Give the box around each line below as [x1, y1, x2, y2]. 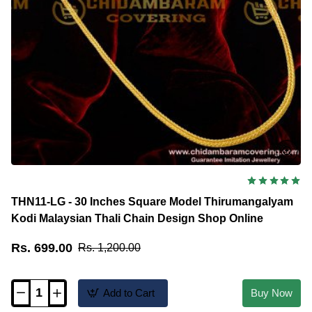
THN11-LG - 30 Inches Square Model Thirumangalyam [11, 195, 293, 208]
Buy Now [251, 287, 292, 299]
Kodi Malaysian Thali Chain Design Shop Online [11, 212, 263, 224]
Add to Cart [103, 287, 155, 299]
